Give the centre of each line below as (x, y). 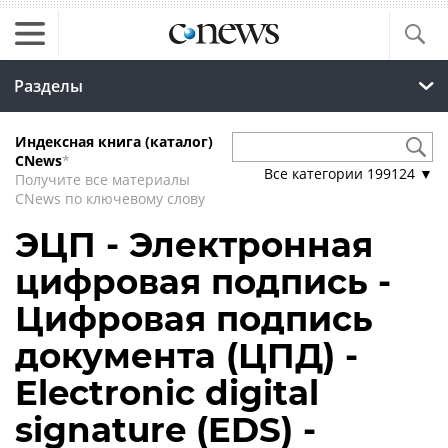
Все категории (315, 173)
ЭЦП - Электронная (194, 245)
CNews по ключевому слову (110, 198)
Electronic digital (167, 393)
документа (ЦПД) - (186, 356)
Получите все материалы (102, 179)
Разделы (48, 86)
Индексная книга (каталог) (114, 141)
